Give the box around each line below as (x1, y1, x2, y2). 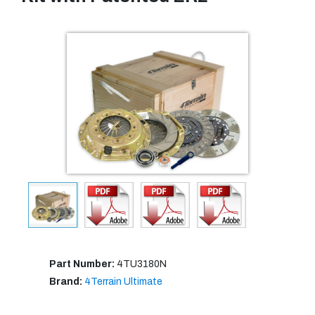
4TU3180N (117, 259, 167, 270)
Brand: (49, 276, 84, 288)
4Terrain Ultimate (84, 276, 162, 288)
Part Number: (49, 259, 117, 270)
